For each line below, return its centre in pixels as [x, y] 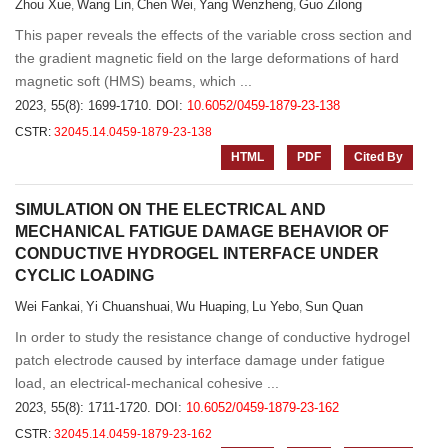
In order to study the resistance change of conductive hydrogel [212, 337]
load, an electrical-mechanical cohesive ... [147, 383]
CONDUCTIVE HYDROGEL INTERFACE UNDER [197, 253]
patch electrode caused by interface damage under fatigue [200, 360]
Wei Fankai [47, 306]
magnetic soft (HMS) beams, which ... [133, 81]
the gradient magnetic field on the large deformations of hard [207, 58]
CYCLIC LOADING [84, 275]
